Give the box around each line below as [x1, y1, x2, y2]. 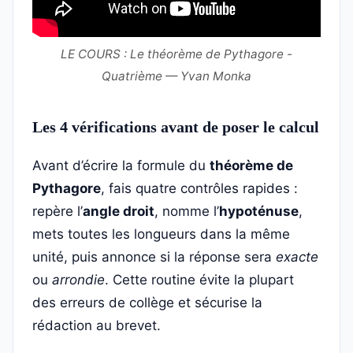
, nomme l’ [154, 203, 219, 219]
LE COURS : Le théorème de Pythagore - [61, 46, 292, 61]
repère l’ [32, 203, 83, 219]
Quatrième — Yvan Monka [102, 69, 251, 84]
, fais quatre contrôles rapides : [101, 180, 298, 196]
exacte [276, 249, 318, 265]
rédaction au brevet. [32, 318, 161, 333]
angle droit [83, 203, 154, 219]
